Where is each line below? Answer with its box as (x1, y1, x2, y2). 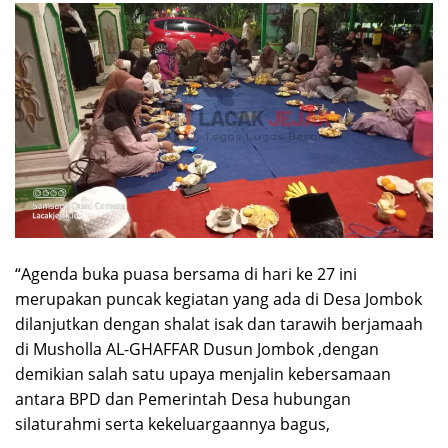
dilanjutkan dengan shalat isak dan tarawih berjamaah (15, 313, 423, 336)
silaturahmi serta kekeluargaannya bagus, (15, 413, 330, 436)
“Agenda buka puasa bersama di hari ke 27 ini (15, 263, 357, 286)
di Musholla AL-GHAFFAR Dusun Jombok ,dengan (15, 338, 379, 361)
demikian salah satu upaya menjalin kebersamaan (15, 363, 391, 386)
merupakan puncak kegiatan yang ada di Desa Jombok (15, 288, 422, 311)
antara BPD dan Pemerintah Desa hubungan (15, 388, 351, 411)
